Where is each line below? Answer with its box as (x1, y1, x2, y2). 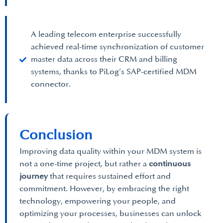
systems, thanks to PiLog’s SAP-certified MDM (30, 67, 197, 77)
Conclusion (19, 127, 93, 143)
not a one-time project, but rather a (19, 159, 149, 169)
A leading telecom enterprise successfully (30, 29, 181, 39)
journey (19, 171, 48, 181)
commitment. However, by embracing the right (19, 184, 189, 194)
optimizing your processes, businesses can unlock (19, 209, 202, 219)
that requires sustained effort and (48, 171, 171, 181)
